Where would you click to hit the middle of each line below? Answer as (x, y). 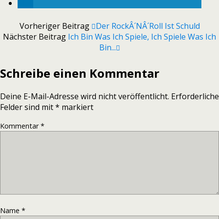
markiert (77, 107)
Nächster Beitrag (35, 37)
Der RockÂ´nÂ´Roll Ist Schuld (148, 26)
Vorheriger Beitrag (55, 26)
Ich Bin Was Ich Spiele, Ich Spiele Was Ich (142, 37)
